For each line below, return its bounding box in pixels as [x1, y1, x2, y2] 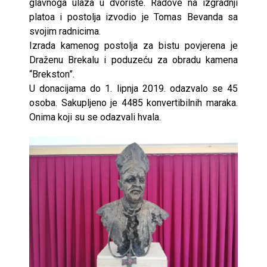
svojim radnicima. [29, 25, 101, 37]
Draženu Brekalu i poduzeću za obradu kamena [29, 54, 238, 66]
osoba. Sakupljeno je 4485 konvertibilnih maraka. [29, 97, 238, 108]
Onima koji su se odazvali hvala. [29, 111, 161, 123]
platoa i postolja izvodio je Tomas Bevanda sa [29, 11, 238, 23]
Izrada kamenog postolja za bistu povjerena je [29, 39, 238, 51]
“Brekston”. [29, 68, 74, 80]
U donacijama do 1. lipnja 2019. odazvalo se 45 [29, 82, 238, 94]
